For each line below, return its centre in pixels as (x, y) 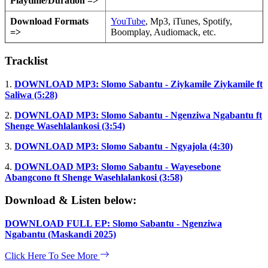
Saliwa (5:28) (31, 95)
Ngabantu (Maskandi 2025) (60, 234)
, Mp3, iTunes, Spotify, (189, 22)
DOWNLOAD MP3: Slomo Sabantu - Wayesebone (118, 166)
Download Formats (49, 22)
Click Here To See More (52, 256)
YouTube (128, 22)
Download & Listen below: (71, 200)
